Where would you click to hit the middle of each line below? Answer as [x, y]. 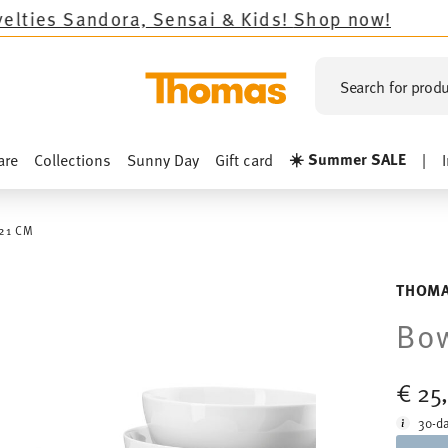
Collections [72, 159]
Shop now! [250, 17]
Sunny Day [163, 159]
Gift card [244, 159]
